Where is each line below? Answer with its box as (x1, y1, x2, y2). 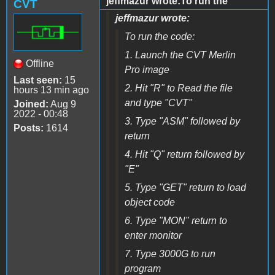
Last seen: (14, 74, 62, 85)
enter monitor (125, 230, 182, 241)
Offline (26, 58, 54, 69)
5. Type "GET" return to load (125, 182, 246, 193)
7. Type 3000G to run (125, 248, 215, 259)
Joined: (14, 98, 48, 109)
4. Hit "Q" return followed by (125, 149, 244, 160)
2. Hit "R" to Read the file (125, 82, 233, 93)
